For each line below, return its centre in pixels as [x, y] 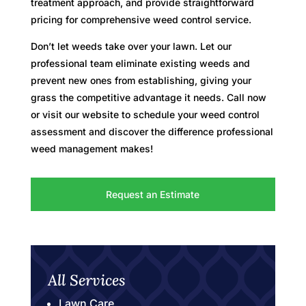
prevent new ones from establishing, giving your [141, 80]
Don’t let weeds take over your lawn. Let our [131, 46]
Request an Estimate [153, 194]
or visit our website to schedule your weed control [145, 114]
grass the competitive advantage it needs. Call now [148, 97]
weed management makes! [92, 148]
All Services [86, 280]
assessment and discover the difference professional [152, 131]
